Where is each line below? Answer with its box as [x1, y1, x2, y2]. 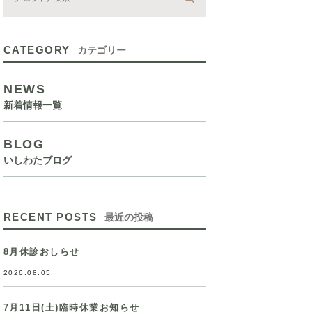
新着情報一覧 [3, 100, 62, 111]
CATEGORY [3, 44, 70, 56]
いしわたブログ [3, 155, 72, 166]
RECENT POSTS [3, 211, 97, 223]
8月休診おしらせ [3, 247, 80, 257]
